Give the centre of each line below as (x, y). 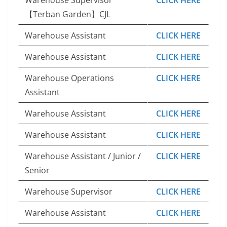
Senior (37, 170)
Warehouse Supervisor (69, 191)
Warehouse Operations (69, 78)
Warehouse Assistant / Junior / (83, 156)
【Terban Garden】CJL (68, 14)
